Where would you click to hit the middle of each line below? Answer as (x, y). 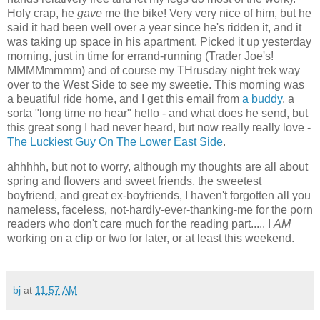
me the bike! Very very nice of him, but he (207, 13)
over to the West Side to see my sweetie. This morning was (156, 84)
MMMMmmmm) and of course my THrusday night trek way (154, 70)
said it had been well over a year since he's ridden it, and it (154, 27)
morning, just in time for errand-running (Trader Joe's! (140, 56)
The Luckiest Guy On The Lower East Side (115, 141)
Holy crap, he (42, 13)
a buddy (262, 99)
